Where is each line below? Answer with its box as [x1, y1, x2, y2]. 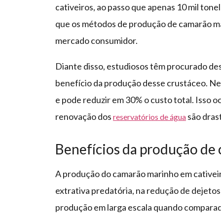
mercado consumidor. [55, 35, 138, 46]
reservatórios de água [113, 112, 186, 122]
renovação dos [55, 111, 113, 122]
